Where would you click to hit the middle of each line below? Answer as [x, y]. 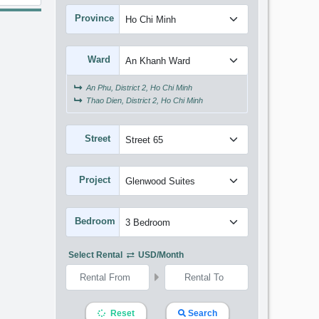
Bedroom [95, 221]
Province [95, 18]
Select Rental [97, 255]
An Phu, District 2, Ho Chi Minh [138, 88]
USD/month [160, 255]
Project [95, 180]
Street [98, 138]
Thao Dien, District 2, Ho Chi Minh [144, 100]
